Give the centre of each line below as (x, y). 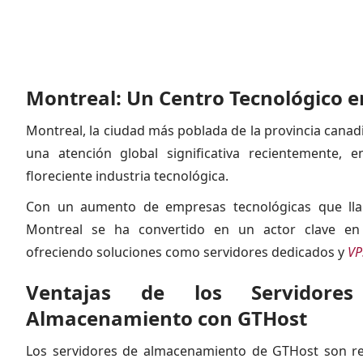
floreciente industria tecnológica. (129, 176)
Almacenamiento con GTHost (167, 318)
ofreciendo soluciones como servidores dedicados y (187, 252)
